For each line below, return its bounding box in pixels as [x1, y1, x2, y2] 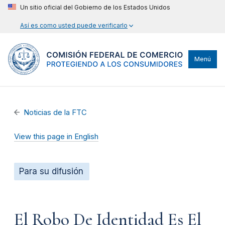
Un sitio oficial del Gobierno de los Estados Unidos [20, 4, 170, 11]
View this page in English [14, 132, 98, 141]
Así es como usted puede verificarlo [20, 22, 128, 29]
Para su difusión [19, 166, 83, 176]
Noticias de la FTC [24, 107, 87, 117]
